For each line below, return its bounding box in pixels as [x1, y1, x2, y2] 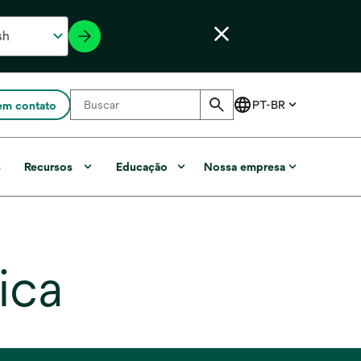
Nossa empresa [203, 160, 285, 173]
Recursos [23, 160, 73, 173]
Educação [116, 160, 168, 173]
